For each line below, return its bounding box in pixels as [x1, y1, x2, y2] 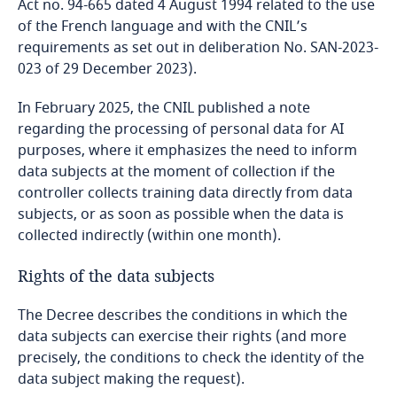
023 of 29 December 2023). [18, 58, 200, 80]
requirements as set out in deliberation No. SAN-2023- [18, 37, 378, 58]
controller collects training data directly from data [18, 183, 353, 204]
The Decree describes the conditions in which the [18, 305, 347, 326]
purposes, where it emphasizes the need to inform [18, 140, 357, 161]
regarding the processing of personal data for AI [18, 119, 344, 140]
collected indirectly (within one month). [18, 225, 281, 246]
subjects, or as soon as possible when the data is [18, 204, 344, 225]
